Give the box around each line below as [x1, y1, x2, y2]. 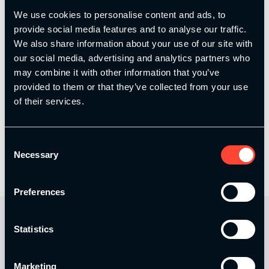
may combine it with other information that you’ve [14, 67, 220, 77]
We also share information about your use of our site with [14, 38, 253, 49]
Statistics [14, 223, 53, 234]
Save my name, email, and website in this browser [29, 86, 236, 98]
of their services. [14, 95, 84, 106]
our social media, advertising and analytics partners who [14, 52, 250, 63]
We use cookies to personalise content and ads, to [14, 9, 226, 20]
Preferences [14, 186, 65, 197]
